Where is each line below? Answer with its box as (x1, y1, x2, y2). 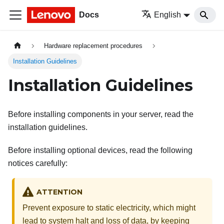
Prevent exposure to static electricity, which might (22, 203, 195, 212)
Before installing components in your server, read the (8, 110, 193, 119)
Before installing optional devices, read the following (8, 146, 192, 155)
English (154, 10, 181, 19)
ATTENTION (36, 187, 82, 197)
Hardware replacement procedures (44, 42, 143, 50)
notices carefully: (8, 159, 67, 168)
